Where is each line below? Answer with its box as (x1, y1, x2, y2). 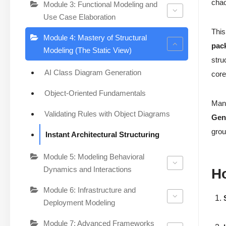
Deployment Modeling (43, 198, 115, 207)
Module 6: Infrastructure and (43, 185, 136, 194)
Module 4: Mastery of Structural (43, 33, 147, 42)
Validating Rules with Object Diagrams (44, 109, 170, 118)
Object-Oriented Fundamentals (44, 88, 146, 97)
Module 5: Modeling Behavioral (43, 152, 144, 161)
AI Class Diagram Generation (44, 68, 141, 77)
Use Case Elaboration (43, 12, 116, 21)
